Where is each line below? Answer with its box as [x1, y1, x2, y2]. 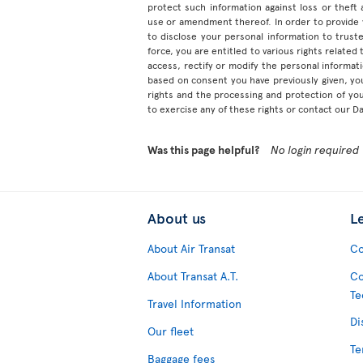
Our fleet [147, 322, 194, 339]
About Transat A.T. [147, 267, 238, 284]
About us [147, 207, 206, 228]
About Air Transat [147, 240, 235, 256]
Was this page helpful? [147, 141, 259, 157]
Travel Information [147, 295, 241, 311]
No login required [271, 141, 360, 157]
